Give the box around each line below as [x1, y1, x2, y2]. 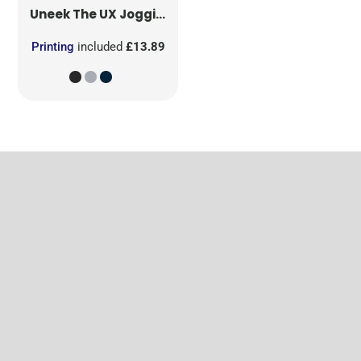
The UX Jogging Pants [73, 6, 156, 23]
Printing [31, 39, 74, 55]
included [73, 39, 126, 55]
